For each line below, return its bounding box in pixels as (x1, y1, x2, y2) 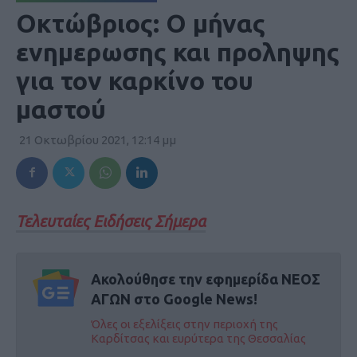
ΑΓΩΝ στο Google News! (90, 290, 257, 307)
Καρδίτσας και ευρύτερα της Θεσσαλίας (90, 331, 306, 345)
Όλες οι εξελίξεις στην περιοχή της (90, 316, 278, 331)
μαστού (16, 94, 106, 124)
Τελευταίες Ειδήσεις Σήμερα (16, 211, 206, 230)
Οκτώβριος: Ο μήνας (16, 8, 265, 37)
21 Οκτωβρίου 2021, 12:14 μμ (19, 132, 176, 147)
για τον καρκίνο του (16, 65, 253, 95)
